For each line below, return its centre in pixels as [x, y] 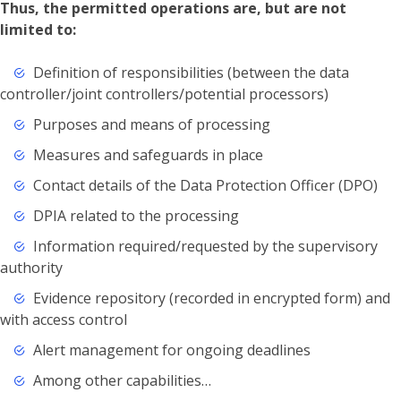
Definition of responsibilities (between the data [191, 73]
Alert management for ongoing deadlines [171, 350]
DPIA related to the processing [136, 216]
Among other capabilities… [122, 381]
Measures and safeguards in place [148, 155]
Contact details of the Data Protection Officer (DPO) [205, 186]
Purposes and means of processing [151, 125]
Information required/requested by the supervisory [205, 247]
